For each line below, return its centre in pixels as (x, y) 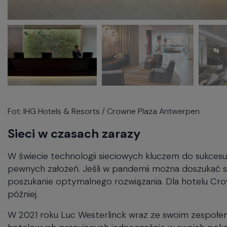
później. (23, 189)
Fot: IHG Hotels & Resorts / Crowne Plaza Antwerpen (104, 106)
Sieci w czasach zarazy (74, 128)
